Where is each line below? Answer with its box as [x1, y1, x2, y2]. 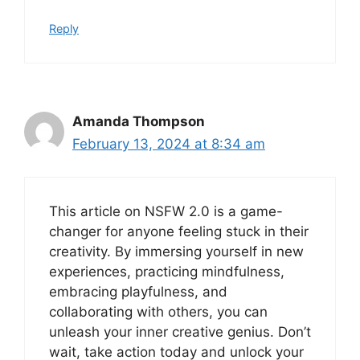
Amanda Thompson [72, 113, 205, 130]
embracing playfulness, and [49, 283, 227, 300]
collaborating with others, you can [49, 303, 268, 320]
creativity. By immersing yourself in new [49, 243, 304, 260]
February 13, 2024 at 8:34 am [72, 136, 265, 153]
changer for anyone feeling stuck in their [49, 223, 309, 239]
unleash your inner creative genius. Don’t [49, 323, 311, 340]
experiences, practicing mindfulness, [49, 263, 284, 280]
